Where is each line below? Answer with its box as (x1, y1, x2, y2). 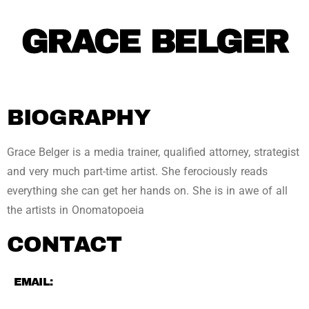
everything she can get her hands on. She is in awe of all (7, 184, 288, 198)
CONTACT (7, 232, 121, 257)
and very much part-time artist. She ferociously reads (7, 165, 268, 179)
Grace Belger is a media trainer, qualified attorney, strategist (7, 146, 299, 159)
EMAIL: (14, 276, 52, 288)
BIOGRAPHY (7, 106, 151, 130)
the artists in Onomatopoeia (7, 203, 144, 217)
